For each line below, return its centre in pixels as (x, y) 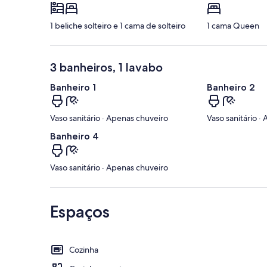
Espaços (80, 211)
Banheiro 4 (74, 136)
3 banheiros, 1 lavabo (106, 68)
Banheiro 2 (231, 88)
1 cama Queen (233, 26)
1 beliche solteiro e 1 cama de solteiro (118, 26)
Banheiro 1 (73, 88)
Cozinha (84, 249)
